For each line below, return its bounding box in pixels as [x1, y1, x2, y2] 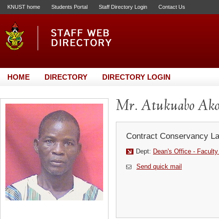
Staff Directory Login [99, 4, 147, 10]
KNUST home [7, 4, 40, 10]
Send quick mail [136, 163, 182, 170]
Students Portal [51, 4, 88, 10]
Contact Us [158, 4, 185, 10]
